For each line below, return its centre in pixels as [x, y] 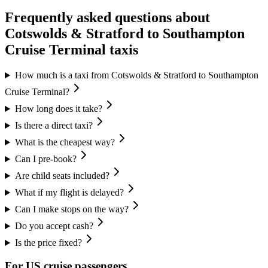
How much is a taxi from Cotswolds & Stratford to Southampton [136, 75]
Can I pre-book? [45, 159]
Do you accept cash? [54, 226]
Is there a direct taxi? [54, 126]
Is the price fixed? [48, 243]
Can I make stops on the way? [71, 209]
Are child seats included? [62, 176]
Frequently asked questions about [107, 18]
